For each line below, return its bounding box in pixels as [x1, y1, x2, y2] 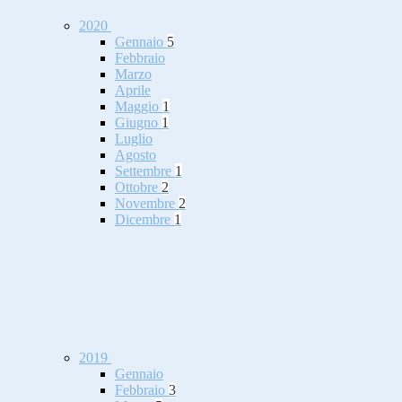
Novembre [115, 196, 179, 212]
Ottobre [115, 179, 162, 196]
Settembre [115, 163, 175, 179]
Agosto [115, 147, 156, 163]
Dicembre [115, 212, 174, 228]
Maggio [115, 99, 162, 115]
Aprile [115, 83, 151, 99]
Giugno [115, 115, 162, 131]
